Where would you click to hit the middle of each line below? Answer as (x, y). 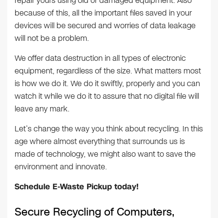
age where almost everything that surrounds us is (100, 141)
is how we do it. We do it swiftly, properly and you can (107, 83)
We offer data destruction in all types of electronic (100, 58)
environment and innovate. (61, 166)
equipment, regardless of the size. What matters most (108, 71)
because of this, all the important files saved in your (103, 13)
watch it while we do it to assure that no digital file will (107, 96)
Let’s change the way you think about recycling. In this (109, 128)
